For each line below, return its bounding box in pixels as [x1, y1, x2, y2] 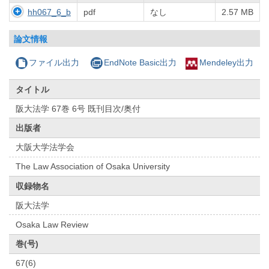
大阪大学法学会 [16, 142, 75, 153]
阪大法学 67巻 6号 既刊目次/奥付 [16, 103, 141, 113]
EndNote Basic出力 [103, 58, 177, 68]
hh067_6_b [28, 7, 71, 17]
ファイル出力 [29, 58, 80, 68]
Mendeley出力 [199, 58, 253, 68]
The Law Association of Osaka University [16, 162, 171, 172]
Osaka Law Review [16, 219, 89, 229]
